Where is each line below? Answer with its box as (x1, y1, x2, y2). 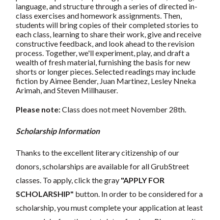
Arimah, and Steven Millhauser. (16, 85, 118, 95)
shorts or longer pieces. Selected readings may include (16, 66, 195, 76)
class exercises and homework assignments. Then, (16, 10, 182, 20)
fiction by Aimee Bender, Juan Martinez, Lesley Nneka (16, 76, 196, 85)
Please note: (16, 104, 62, 114)
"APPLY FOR (121, 175, 165, 185)
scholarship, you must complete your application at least (16, 202, 203, 212)
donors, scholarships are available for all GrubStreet (16, 161, 189, 171)
